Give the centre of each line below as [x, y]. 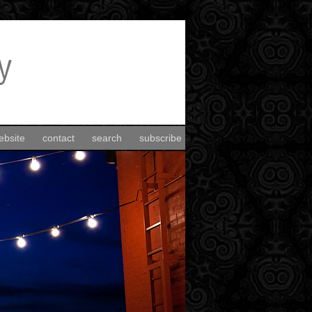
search [107, 138]
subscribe [161, 138]
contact [58, 138]
